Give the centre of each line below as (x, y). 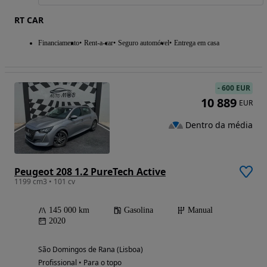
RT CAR (29, 20)
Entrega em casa (197, 43)
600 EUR (236, 88)
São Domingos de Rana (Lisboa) (91, 250)
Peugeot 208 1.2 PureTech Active (90, 172)
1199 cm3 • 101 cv (45, 182)
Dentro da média (219, 125)
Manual (200, 210)
